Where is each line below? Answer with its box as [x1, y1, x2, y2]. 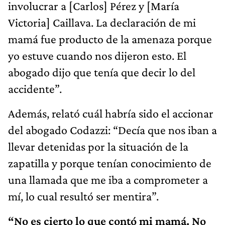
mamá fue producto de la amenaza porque [8, 32, 212, 46]
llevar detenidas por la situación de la [8, 139, 188, 153]
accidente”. [8, 81, 62, 95]
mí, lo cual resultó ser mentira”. [8, 189, 159, 203]
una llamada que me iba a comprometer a [8, 172, 208, 186]
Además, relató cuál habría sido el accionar [8, 106, 213, 120]
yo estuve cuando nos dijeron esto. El [8, 48, 186, 62]
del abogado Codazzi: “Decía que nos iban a [8, 123, 217, 137]
